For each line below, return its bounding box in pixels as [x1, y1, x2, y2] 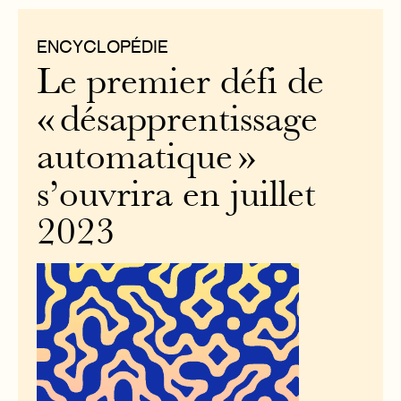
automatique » [37, 141, 257, 177]
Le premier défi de [37, 66, 325, 102]
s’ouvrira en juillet [37, 179, 317, 215]
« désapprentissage [37, 104, 319, 140]
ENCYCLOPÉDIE [37, 36, 169, 56]
